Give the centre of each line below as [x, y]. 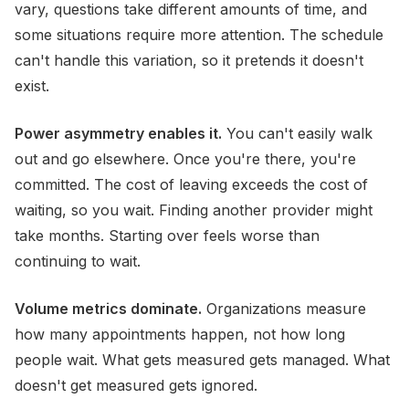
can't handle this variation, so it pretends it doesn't [189, 60]
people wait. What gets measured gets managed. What [202, 360]
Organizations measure [284, 309]
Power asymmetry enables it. [118, 133]
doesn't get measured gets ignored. [136, 385]
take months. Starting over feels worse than [167, 236]
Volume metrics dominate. [108, 309]
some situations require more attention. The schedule [199, 35]
